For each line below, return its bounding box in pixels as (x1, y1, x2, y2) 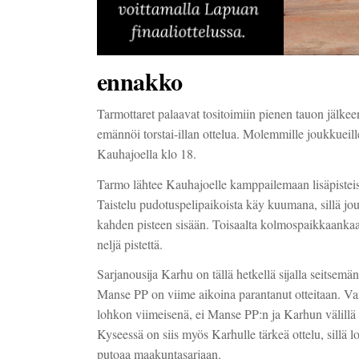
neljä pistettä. (96, 235, 163, 252)
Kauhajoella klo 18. (96, 144, 196, 162)
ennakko (96, 63, 183, 99)
